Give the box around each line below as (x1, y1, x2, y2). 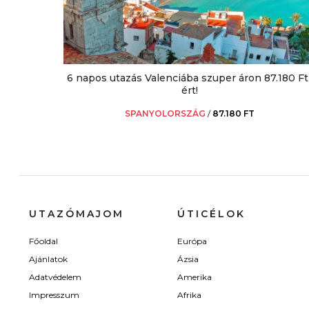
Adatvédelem (29, 272, 81, 283)
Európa (177, 236, 207, 247)
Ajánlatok (29, 254, 68, 265)
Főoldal (29, 236, 58, 247)
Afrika (177, 290, 201, 301)
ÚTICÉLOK (177, 208, 246, 221)
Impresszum (29, 290, 79, 301)
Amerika (177, 272, 212, 283)
